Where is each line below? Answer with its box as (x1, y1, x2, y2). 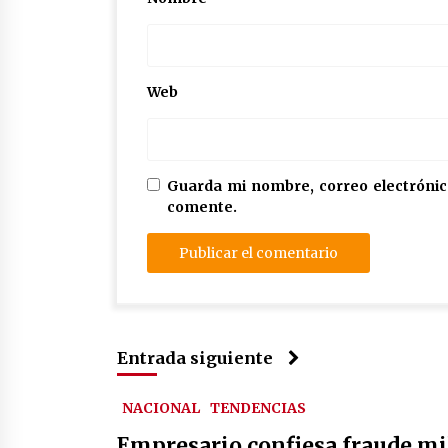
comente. (167, 198, 237, 217)
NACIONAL (122, 399, 200, 418)
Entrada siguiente (117, 348, 273, 369)
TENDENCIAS (210, 399, 306, 418)
